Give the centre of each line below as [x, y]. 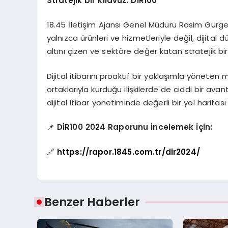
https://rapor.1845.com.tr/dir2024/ [128, 152]
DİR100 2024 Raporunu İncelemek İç [130, 127]
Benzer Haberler [92, 202]
